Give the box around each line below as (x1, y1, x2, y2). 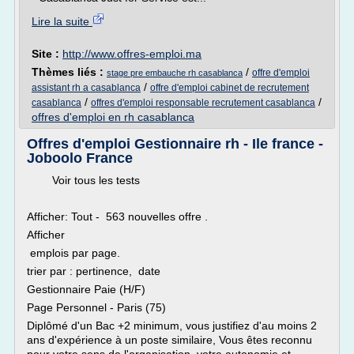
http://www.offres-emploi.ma (62, 47, 201, 60)
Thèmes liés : (32, 66, 107, 78)
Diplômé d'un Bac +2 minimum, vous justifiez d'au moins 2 (27, 319, 317, 332)
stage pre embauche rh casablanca (107, 68, 243, 77)
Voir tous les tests (27, 174, 140, 186)
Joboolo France (27, 150, 133, 166)
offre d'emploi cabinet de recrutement (150, 82, 309, 93)
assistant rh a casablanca (32, 82, 141, 93)
